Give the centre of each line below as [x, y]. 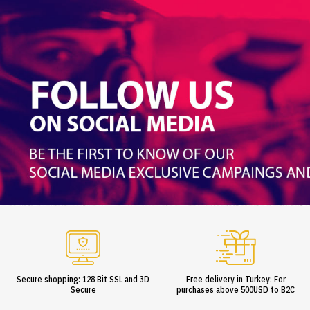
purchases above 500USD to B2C [236, 290]
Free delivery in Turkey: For [236, 280]
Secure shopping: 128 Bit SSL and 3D [83, 280]
